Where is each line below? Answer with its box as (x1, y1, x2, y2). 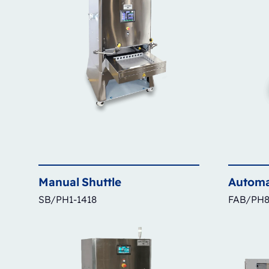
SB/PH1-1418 (38, 193, 97, 205)
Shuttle (82, 174, 121, 189)
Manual (38, 174, 79, 189)
